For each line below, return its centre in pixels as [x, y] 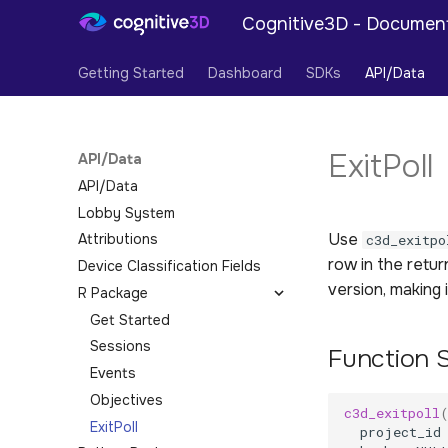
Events [113, 373]
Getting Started [131, 73]
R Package [113, 292]
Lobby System [126, 212]
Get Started [130, 319]
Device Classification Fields [169, 266]
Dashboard [245, 73]
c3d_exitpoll [392, 412]
